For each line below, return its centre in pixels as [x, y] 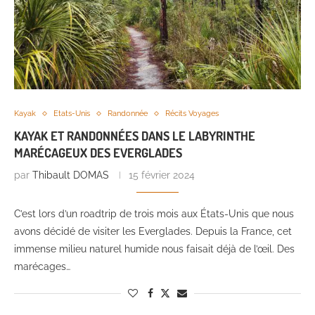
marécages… [42, 267]
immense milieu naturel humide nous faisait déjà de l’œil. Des [154, 249]
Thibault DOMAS [71, 175]
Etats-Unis [72, 114]
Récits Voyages [192, 114]
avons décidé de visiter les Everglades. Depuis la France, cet [153, 232]
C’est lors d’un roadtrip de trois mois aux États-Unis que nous [154, 214]
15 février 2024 [162, 175]
